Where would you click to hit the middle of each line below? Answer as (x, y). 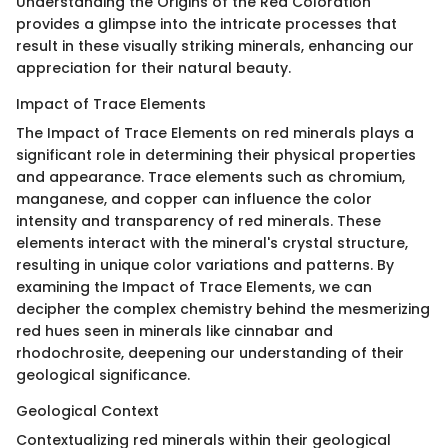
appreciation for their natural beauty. (153, 67)
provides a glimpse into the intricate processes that (206, 23)
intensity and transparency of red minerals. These (198, 220)
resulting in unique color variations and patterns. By (205, 264)
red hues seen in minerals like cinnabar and (174, 330)
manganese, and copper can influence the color (194, 198)
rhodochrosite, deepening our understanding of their (210, 352)
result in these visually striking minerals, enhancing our (215, 45)
